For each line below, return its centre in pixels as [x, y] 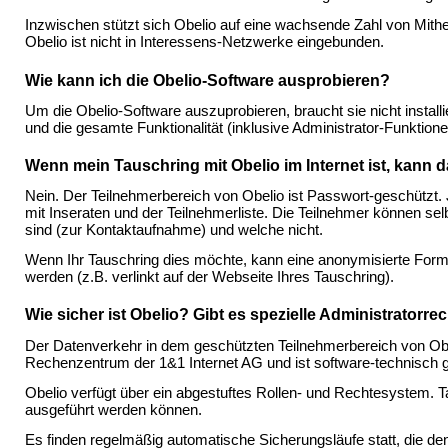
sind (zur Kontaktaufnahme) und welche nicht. [174, 230]
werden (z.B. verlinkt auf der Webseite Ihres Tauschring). [209, 277]
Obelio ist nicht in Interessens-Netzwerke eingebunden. [204, 42]
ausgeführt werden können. [113, 409]
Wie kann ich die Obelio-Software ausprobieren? [207, 80]
